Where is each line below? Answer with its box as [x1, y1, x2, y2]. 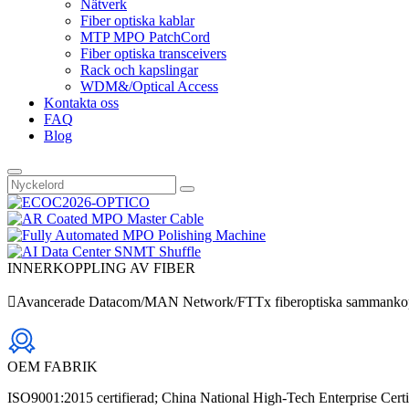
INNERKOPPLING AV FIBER [7, 260, 195, 276]
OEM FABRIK [7, 359, 98, 374]
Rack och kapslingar [80, 62, 198, 78]
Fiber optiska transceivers [80, 46, 226, 61]
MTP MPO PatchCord [80, 29, 210, 45]
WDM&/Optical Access [80, 79, 218, 94]
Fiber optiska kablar [80, 13, 194, 28]
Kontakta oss [44, 95, 119, 110]
